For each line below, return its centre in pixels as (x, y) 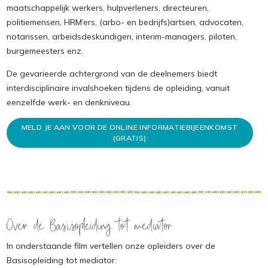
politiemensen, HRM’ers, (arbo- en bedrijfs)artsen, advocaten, (125, 22)
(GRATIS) (130, 138)
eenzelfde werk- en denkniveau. (69, 102)
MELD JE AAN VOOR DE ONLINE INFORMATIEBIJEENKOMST (130, 127)
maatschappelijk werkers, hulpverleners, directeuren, (107, 8)
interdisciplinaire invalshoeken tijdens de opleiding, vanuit (118, 88)
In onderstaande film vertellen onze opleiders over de (111, 246)
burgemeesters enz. (45, 51)
